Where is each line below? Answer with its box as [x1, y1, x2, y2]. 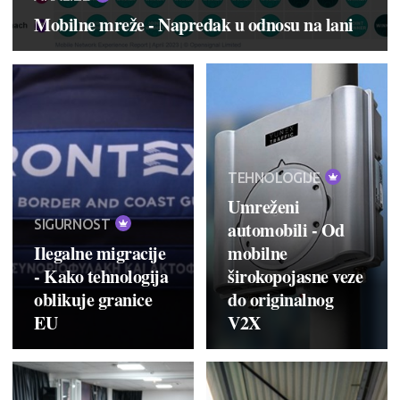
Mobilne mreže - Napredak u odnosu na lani [34, 11, 354, 37]
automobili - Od [228, 216, 345, 243]
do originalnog [228, 286, 333, 312]
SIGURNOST [34, 215, 113, 232]
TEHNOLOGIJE [228, 169, 324, 186]
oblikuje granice [34, 286, 152, 312]
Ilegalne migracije [34, 239, 165, 266]
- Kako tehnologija [34, 262, 168, 289]
